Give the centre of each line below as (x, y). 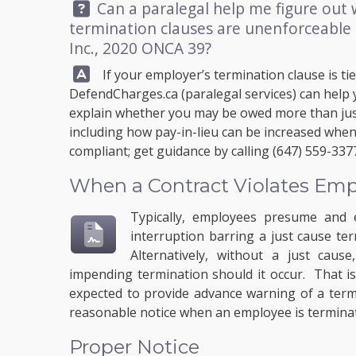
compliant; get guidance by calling (171, 151)
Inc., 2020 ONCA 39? (140, 48)
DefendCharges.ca (124, 94)
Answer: (97, 73)
